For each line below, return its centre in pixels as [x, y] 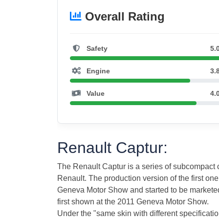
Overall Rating [123, 17]
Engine [97, 71]
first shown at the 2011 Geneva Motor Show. [133, 202]
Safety [96, 49]
